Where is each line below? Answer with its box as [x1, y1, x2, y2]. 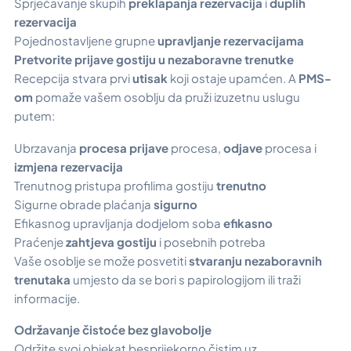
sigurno [154, 196, 197, 212]
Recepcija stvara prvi [14, 71, 130, 86]
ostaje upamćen [191, 71, 283, 86]
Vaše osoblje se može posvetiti [14, 252, 189, 268]
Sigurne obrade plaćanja [14, 196, 154, 212]
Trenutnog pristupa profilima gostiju [14, 177, 216, 193]
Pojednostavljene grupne [14, 33, 157, 49]
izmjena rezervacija [14, 158, 123, 174]
